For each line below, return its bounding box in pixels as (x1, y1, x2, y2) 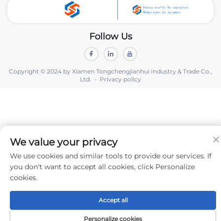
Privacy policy (100, 75, 141, 83)
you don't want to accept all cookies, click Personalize (10, 162, 195, 171)
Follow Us (89, 31, 132, 42)
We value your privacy (10, 136, 117, 148)
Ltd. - (80, 75, 100, 83)
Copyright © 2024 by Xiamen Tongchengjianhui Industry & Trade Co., (9, 67, 212, 75)
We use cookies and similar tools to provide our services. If (10, 151, 212, 160)
